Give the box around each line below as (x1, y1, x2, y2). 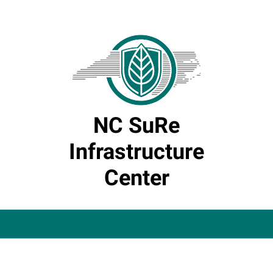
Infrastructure (69, 139, 204, 165)
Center (104, 165, 169, 191)
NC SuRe (93, 113, 180, 138)
